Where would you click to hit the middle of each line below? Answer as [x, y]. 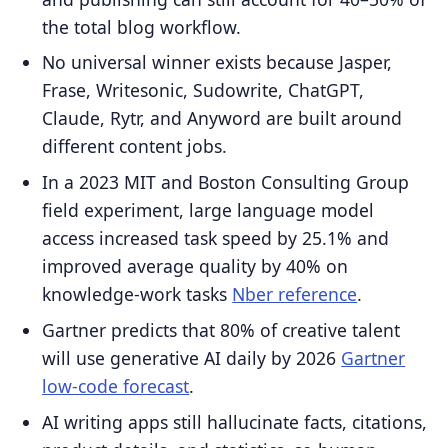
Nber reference [295, 294]
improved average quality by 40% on [195, 266]
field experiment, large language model [208, 210]
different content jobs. [135, 146]
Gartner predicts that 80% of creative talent [221, 330]
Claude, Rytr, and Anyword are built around [222, 118]
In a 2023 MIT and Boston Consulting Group [226, 182]
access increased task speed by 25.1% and [216, 238]
